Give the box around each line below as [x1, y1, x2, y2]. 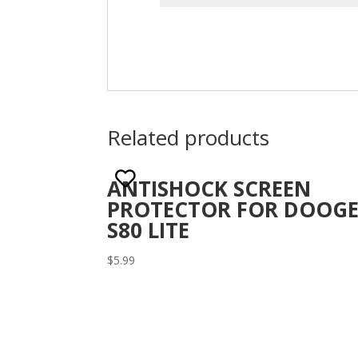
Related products [107, 122, 270, 152]
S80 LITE [107, 215, 190, 245]
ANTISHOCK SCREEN [107, 173, 312, 203]
